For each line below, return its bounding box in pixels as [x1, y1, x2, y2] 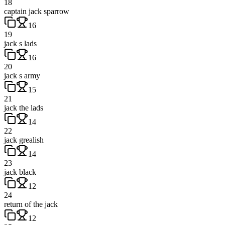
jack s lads [4, 39, 37, 48]
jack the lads [4, 103, 43, 112]
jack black [4, 167, 36, 176]
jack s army [4, 71, 40, 80]
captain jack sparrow [4, 7, 69, 16]
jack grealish [4, 135, 44, 144]
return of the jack [4, 199, 58, 208]
